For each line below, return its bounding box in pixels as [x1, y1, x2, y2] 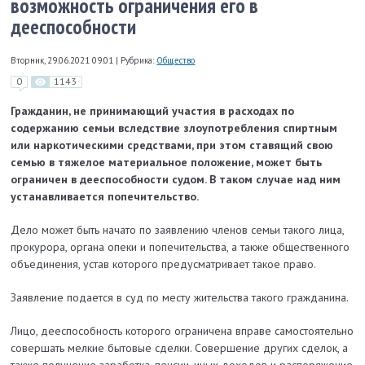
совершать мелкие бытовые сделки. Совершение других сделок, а [11, 341, 349, 356]
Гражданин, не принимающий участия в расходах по [11, 103, 295, 119]
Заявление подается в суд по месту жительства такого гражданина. [11, 290, 350, 306]
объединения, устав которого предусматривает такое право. [11, 257, 317, 272]
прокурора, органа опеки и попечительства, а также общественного [11, 240, 350, 255]
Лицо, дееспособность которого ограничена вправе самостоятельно [11, 323, 354, 339]
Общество [156, 54, 196, 66]
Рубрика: [121, 54, 155, 66]
